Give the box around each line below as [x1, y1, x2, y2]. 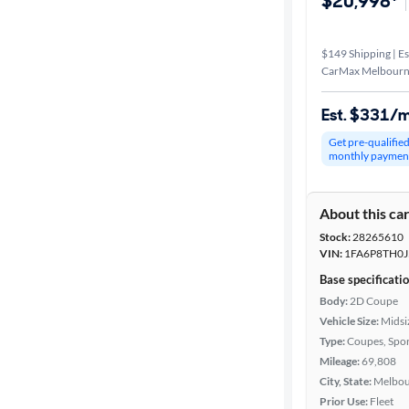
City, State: [320, 374, 372, 388]
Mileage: [320, 354, 360, 368]
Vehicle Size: [320, 314, 379, 328]
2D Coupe [350, 294, 398, 308]
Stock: [320, 230, 351, 244]
